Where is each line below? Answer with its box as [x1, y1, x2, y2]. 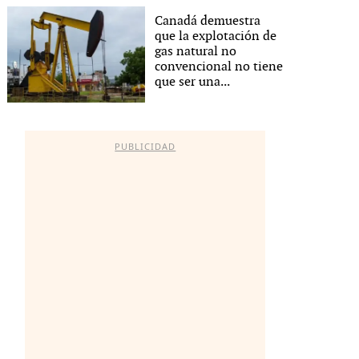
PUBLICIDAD [115, 140, 176, 152]
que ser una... [155, 74, 231, 90]
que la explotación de [155, 28, 277, 44]
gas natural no [155, 43, 237, 59]
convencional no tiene [155, 58, 284, 75]
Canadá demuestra [155, 13, 261, 29]
